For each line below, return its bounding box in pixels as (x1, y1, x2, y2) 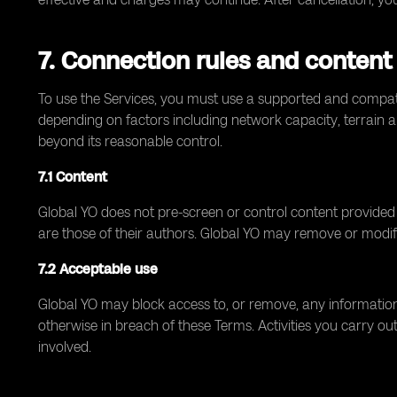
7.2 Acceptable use (38, 261, 158, 277)
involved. (38, 339, 91, 355)
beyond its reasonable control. (38, 133, 222, 150)
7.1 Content (38, 168, 107, 185)
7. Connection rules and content (38, 45, 392, 75)
